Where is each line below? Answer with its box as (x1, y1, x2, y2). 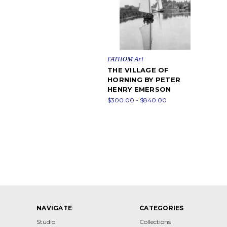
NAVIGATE (36, 204, 72, 212)
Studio (36, 218, 55, 226)
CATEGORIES (139, 204, 184, 212)
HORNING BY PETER (107, 75, 180, 84)
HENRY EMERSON (107, 85, 171, 94)
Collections (139, 218, 171, 226)
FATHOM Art (107, 55, 143, 64)
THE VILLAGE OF (107, 66, 169, 74)
